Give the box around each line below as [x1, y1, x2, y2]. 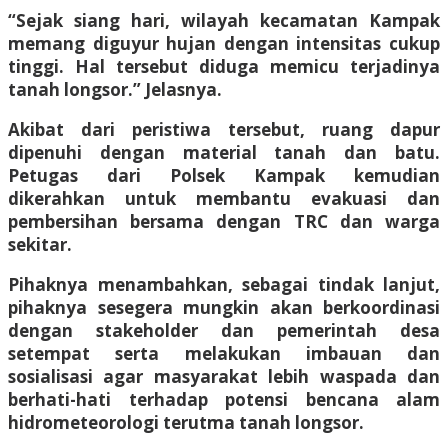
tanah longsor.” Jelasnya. [8, 77, 222, 101]
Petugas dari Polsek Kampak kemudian [8, 163, 440, 187]
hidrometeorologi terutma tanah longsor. [8, 410, 364, 434]
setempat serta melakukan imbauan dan [8, 341, 440, 365]
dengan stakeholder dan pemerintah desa [8, 318, 440, 342]
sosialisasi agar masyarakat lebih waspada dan [8, 364, 440, 388]
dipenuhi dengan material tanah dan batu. [8, 140, 440, 164]
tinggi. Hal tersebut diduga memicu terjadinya [8, 54, 440, 78]
